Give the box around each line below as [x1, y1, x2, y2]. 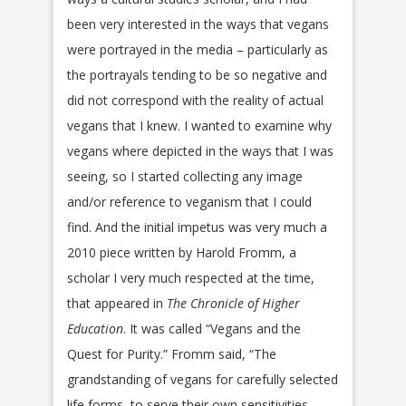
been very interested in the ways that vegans [67, 15, 329, 34]
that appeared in [67, 295, 167, 313]
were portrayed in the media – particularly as [67, 41, 328, 59]
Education [67, 320, 123, 338]
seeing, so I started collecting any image [67, 168, 303, 186]
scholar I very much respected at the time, [67, 269, 314, 287]
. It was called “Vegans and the [123, 320, 301, 338]
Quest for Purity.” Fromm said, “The [67, 345, 276, 363]
